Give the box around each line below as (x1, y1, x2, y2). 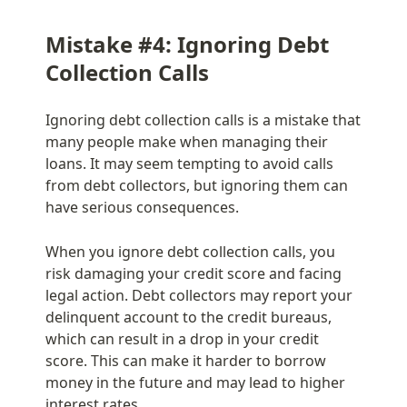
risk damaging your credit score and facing (45, 263, 342, 283)
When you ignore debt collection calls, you (45, 241, 335, 262)
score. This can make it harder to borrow (45, 350, 326, 371)
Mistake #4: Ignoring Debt (45, 28, 329, 59)
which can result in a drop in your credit (45, 328, 319, 349)
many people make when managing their (45, 131, 328, 152)
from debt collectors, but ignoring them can (45, 174, 348, 195)
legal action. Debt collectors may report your (45, 284, 352, 305)
